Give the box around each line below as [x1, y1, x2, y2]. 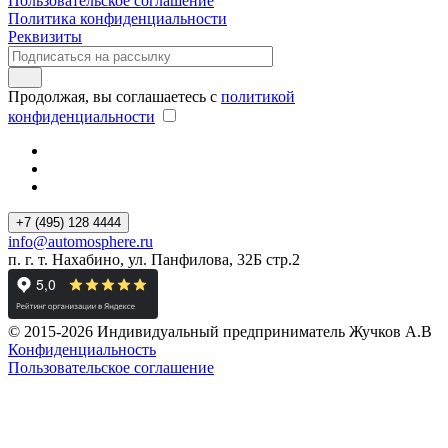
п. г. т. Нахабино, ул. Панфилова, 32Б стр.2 [8, 250, 300, 268]
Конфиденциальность [8, 340, 156, 358]
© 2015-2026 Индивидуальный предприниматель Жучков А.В [8, 322, 432, 340]
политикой [221, 87, 295, 105]
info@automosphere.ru [8, 232, 153, 250]
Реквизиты [8, 27, 82, 45]
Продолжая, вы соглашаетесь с [8, 87, 221, 105]
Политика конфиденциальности [8, 9, 227, 27]
